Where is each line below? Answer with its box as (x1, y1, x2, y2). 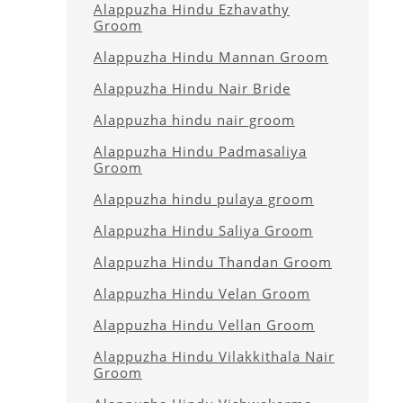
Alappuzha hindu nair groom (94, 111, 295, 129)
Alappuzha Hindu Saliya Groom (94, 221, 313, 239)
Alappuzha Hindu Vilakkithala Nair (94, 347, 335, 365)
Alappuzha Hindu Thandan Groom (94, 253, 332, 271)
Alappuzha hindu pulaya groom (94, 190, 314, 208)
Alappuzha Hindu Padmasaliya (94, 142, 307, 160)
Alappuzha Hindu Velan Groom (94, 284, 310, 302)
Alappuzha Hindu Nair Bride (94, 79, 291, 97)
